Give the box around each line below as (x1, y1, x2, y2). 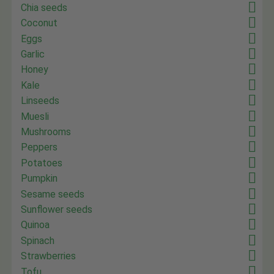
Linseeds (21, 95, 60, 107)
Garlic (21, 48, 45, 61)
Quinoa (21, 219, 50, 231)
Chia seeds (21, 1, 68, 13)
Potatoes (21, 157, 63, 169)
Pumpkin (21, 172, 58, 185)
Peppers (21, 141, 58, 154)
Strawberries (21, 250, 76, 262)
